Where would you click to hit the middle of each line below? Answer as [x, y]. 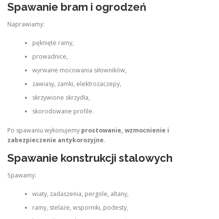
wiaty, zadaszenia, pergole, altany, [80, 194]
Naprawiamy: [26, 24]
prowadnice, [50, 57]
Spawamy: [22, 175]
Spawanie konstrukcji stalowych [90, 158]
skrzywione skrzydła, [61, 98]
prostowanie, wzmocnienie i [125, 130]
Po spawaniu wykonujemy [44, 130]
